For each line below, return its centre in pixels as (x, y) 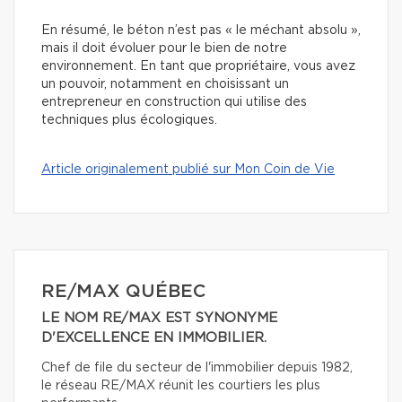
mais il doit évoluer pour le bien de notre (164, 49)
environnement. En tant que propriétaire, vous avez (198, 67)
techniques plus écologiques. (129, 121)
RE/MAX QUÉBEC (123, 292)
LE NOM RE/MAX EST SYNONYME (159, 319)
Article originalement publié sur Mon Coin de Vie (188, 170)
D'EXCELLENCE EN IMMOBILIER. (154, 338)
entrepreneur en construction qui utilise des (174, 103)
